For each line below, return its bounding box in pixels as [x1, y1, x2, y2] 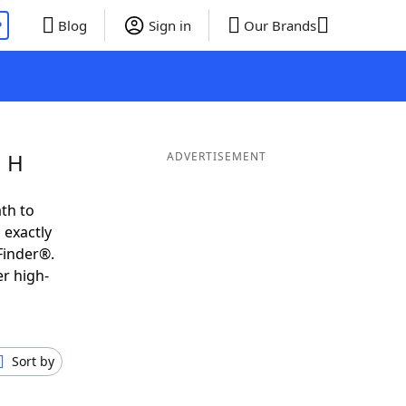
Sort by [12, 353, 54, 370]
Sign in [148, 16, 191, 34]
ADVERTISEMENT [166, 149, 266, 164]
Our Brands [243, 16, 316, 34]
